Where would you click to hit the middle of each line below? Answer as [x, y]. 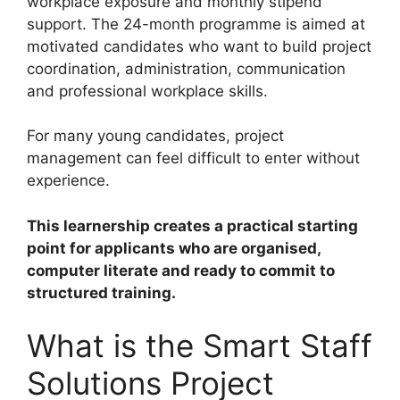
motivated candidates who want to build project [199, 46]
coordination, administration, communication [186, 68]
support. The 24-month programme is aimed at [196, 24]
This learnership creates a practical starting [192, 225]
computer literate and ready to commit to [181, 270]
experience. [68, 181]
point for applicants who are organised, [174, 248]
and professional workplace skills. [147, 91]
